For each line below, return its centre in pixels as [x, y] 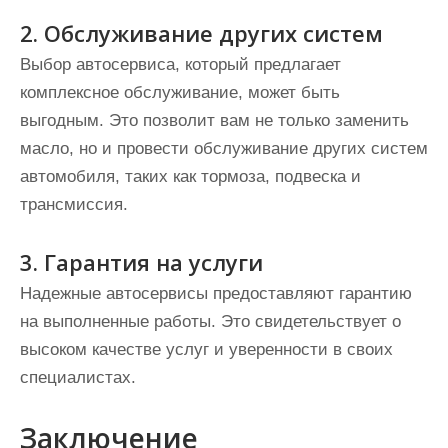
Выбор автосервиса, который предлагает [180, 64]
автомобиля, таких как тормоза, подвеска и [190, 176]
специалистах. [78, 377]
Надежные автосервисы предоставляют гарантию [216, 293]
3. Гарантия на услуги [141, 262]
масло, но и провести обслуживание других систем [224, 148]
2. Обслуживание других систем [201, 33]
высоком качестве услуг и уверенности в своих [206, 349]
